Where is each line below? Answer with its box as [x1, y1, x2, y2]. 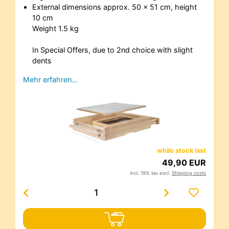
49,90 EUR [162, 157, 206, 168]
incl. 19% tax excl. [130, 170, 172, 176]
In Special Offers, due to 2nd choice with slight [32, 45, 193, 54]
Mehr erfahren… [23, 75, 78, 84]
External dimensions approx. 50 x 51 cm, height [32, 2, 197, 11]
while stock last [157, 146, 206, 154]
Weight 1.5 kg [32, 24, 79, 33]
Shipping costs [172, 170, 206, 176]
